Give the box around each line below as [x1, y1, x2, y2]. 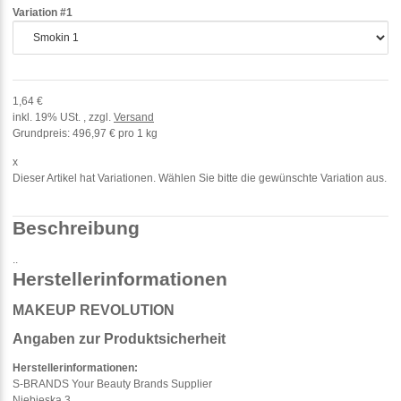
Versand [114, 110, 154, 124]
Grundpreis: [13, 126, 70, 140]
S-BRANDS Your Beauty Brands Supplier [13, 378, 212, 391]
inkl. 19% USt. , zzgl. [13, 110, 114, 124]
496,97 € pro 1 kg [73, 126, 158, 140]
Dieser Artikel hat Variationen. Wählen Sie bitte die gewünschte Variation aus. [13, 171, 387, 184]
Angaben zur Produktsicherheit [13, 331, 226, 347]
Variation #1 [13, 5, 75, 19]
